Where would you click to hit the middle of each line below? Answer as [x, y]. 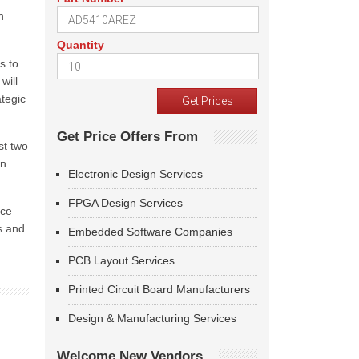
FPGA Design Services [125, 203]
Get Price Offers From [127, 137]
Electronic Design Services [135, 174]
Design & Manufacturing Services [152, 318]
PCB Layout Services [121, 260]
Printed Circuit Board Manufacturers [159, 289]
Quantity [81, 45]
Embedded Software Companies [150, 232]
